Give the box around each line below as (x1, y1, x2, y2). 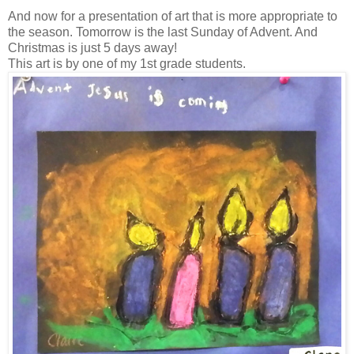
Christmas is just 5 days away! (8, 40, 177, 55)
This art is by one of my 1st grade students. (8, 56, 246, 70)
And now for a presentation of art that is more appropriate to (8, 9, 337, 23)
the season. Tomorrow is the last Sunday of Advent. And (8, 24, 318, 39)
